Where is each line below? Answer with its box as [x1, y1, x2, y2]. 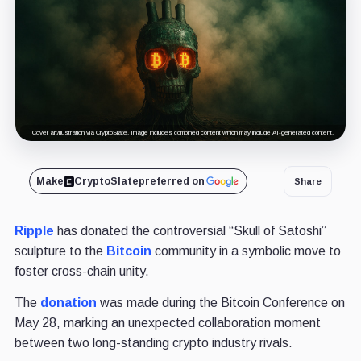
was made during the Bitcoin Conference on [96, 296, 345, 310]
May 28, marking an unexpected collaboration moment [14, 316, 321, 330]
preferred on [138, 176, 205, 188]
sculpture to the [14, 244, 106, 259]
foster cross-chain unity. [14, 264, 149, 279]
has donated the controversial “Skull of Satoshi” [53, 224, 326, 239]
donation [39, 296, 97, 310]
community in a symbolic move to [151, 244, 341, 259]
